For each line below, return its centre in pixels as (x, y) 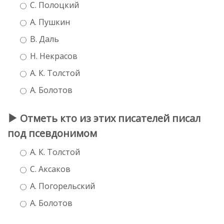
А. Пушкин (50, 22)
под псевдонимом (52, 133)
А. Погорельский (62, 186)
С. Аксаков (50, 169)
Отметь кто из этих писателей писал (109, 118)
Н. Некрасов (54, 56)
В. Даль (44, 39)
